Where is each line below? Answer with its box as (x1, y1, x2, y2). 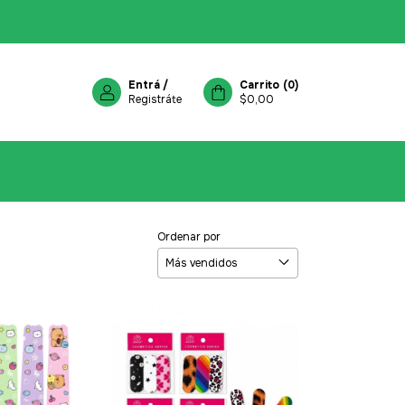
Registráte (128, 92, 182, 107)
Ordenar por (157, 229, 221, 244)
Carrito (240, 78, 279, 92)
